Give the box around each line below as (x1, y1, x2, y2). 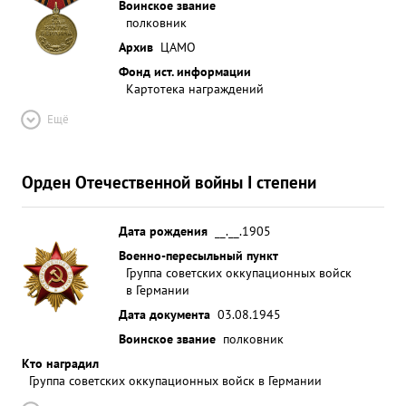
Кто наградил (22, 354, 99, 372)
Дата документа (119, 305, 210, 323)
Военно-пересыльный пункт (119, 246, 278, 264)
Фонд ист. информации (119, 63, 251, 80)
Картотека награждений (126, 80, 264, 97)
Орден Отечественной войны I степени (22, 170, 316, 193)
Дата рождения (119, 222, 208, 239)
